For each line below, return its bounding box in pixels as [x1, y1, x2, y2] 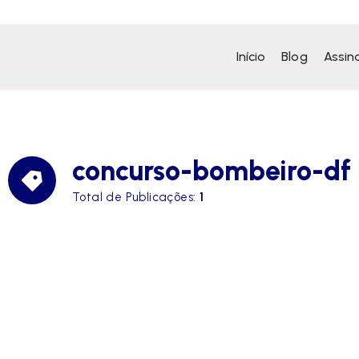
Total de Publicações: [72, 190, 200, 205]
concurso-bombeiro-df [72, 155, 351, 188]
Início [236, 49, 266, 64]
